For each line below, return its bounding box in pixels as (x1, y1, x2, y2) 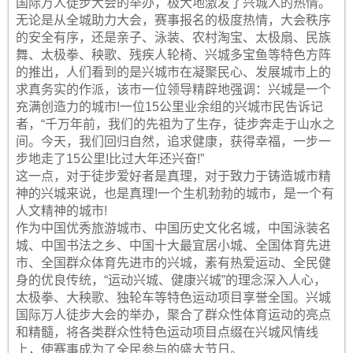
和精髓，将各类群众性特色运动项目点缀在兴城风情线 (15, 325, 318, 339)
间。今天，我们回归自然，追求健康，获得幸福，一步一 (15, 135, 331, 148)
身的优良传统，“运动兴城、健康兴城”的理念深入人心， (15, 273, 326, 287)
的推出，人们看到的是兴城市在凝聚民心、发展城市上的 (15, 65, 331, 79)
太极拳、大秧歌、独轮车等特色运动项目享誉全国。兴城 (15, 291, 331, 304)
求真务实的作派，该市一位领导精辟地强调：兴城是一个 (15, 83, 331, 96)
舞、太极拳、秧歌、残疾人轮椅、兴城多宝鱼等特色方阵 (15, 48, 331, 61)
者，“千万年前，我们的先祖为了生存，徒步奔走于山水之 (15, 117, 335, 131)
